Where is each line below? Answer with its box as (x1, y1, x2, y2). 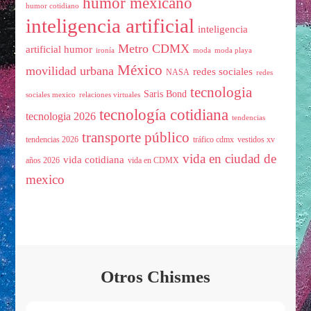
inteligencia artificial (26, 15, 195, 37)
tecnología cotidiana (99, 106, 229, 124)
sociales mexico (26, 91, 76, 99)
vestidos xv (237, 135, 276, 145)
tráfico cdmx (193, 135, 235, 145)
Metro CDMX (118, 42, 190, 56)
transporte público (82, 129, 190, 146)
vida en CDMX (128, 155, 180, 166)
